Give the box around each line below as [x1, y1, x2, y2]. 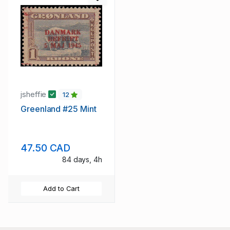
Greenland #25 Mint [21, 104, 97, 114]
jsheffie [21, 89, 49, 99]
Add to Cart [43, 185, 80, 193]
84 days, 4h [62, 155, 102, 164]
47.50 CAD [21, 142, 71, 155]
